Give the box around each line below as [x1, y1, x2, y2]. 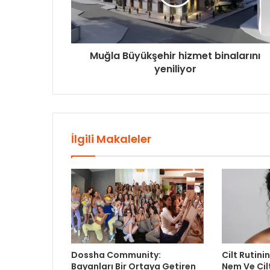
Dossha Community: [71, 249, 161, 262]
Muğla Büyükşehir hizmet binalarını [90, 49, 260, 63]
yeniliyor [154, 62, 196, 77]
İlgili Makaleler [71, 131, 151, 147]
